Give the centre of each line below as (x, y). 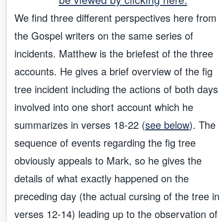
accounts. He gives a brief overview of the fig (113, 71)
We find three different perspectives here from (115, 18)
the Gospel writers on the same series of (104, 36)
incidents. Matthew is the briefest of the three (114, 54)
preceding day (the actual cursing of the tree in (117, 196)
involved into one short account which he (104, 107)
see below (167, 125)
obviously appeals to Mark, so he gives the (108, 161)
